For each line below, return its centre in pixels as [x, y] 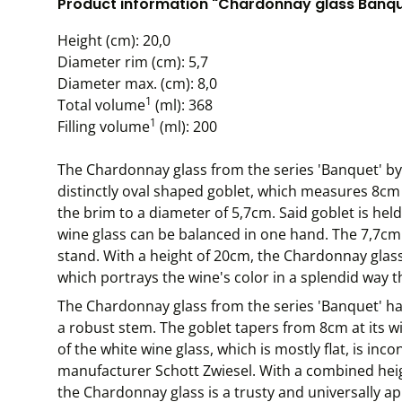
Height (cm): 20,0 [114, 40]
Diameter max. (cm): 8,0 [137, 83]
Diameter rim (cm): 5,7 [133, 62]
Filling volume [104, 127]
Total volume [101, 105]
